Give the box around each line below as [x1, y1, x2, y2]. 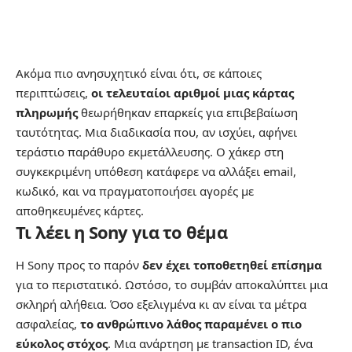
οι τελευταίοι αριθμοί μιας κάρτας [91, 85, 294, 101]
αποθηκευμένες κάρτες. [16, 203, 144, 219]
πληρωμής [16, 104, 78, 121]
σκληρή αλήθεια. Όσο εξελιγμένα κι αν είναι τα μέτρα [16, 295, 306, 312]
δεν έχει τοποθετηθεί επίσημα [142, 256, 322, 273]
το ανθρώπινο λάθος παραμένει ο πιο [80, 315, 302, 332]
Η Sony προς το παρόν [16, 256, 142, 273]
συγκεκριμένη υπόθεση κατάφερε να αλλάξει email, [16, 163, 296, 180]
